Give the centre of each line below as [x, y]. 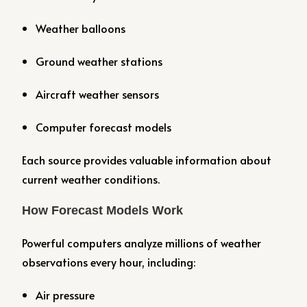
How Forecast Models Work [103, 210]
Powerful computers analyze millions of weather [142, 243]
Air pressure [65, 295]
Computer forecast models [104, 127]
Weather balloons [81, 28]
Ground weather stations [99, 61]
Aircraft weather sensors [98, 94]
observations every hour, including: [109, 262]
